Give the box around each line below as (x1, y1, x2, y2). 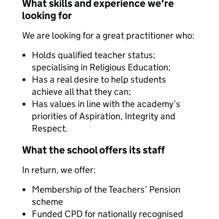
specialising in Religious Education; (32, 62, 171, 73)
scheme (32, 196, 63, 207)
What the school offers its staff (22, 144, 165, 156)
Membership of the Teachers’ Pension (32, 184, 180, 195)
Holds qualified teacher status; (32, 49, 155, 61)
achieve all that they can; (32, 86, 131, 97)
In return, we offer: (22, 164, 96, 175)
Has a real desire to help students (32, 74, 166, 85)
